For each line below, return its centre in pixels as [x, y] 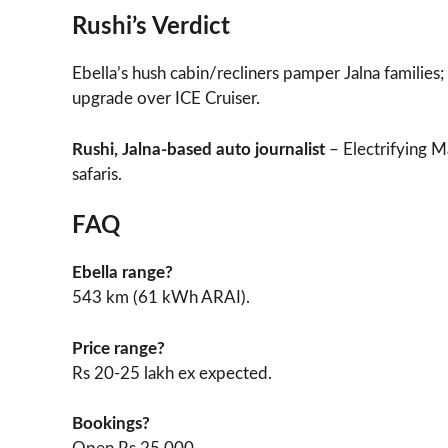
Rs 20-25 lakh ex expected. [172, 373]
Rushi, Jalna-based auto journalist [198, 149]
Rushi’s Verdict [151, 27]
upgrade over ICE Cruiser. [166, 99]
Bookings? [111, 424]
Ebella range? [122, 273]
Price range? [118, 348]
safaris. [97, 174]
